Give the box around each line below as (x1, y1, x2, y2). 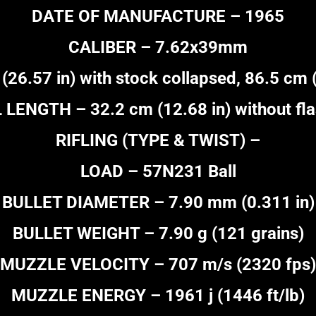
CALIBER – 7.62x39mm (68, 37, 248, 58)
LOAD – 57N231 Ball (80, 162, 236, 182)
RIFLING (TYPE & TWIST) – (56, 130, 260, 151)
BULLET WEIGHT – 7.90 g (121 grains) (12, 224, 304, 244)
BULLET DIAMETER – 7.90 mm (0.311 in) (1, 193, 315, 213)
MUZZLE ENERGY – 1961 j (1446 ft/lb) (11, 286, 305, 306)
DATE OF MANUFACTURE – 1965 (32, 6, 284, 27)
